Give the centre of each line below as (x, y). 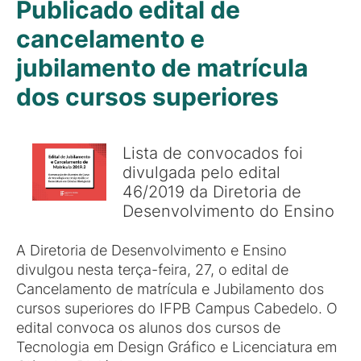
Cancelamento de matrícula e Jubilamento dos (170, 289)
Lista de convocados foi (213, 153)
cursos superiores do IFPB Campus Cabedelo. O (177, 308)
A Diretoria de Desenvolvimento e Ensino (151, 250)
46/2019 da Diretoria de (212, 191)
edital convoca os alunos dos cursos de (148, 328)
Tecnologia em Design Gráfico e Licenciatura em (176, 347)
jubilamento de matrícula (162, 68)
